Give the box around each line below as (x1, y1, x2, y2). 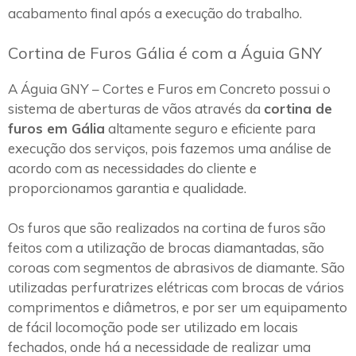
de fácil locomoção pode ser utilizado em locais (8, 319, 298, 336)
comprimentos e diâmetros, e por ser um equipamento (8, 299, 347, 316)
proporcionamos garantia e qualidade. (8, 179, 246, 196)
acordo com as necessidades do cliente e (8, 159, 257, 176)
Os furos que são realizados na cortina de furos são (8, 219, 326, 237)
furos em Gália (8, 119, 105, 137)
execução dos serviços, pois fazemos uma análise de (8, 139, 331, 157)
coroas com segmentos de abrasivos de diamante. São (8, 259, 345, 277)
